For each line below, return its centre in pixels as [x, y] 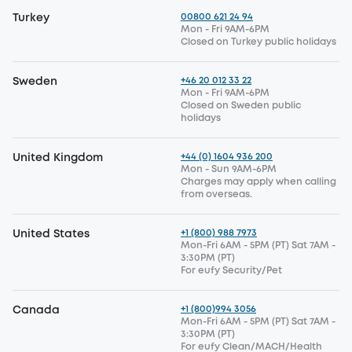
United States [51, 234]
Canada [36, 310]
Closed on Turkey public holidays [258, 42]
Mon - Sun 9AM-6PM [229, 169]
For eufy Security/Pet [231, 271]
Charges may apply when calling [258, 182]
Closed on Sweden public [241, 106]
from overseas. [216, 194]
